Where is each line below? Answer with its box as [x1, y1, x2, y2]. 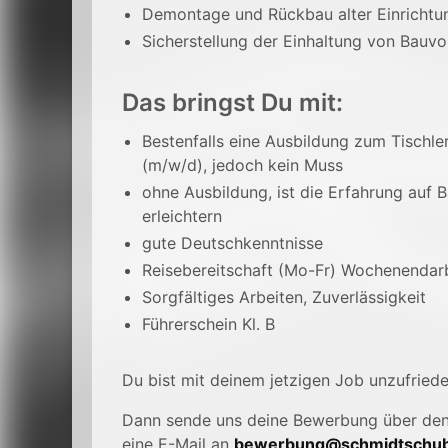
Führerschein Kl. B [142, 314, 275, 334]
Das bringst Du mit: [122, 88, 343, 117]
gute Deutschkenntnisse [142, 233, 323, 253]
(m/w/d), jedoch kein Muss [142, 155, 343, 175]
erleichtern [142, 206, 222, 226]
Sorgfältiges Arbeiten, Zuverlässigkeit [142, 287, 426, 307]
